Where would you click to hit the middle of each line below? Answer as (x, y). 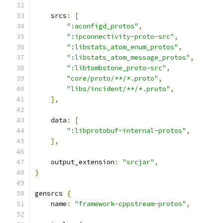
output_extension (75, 162)
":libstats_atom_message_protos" (128, 57)
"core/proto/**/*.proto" (112, 78)
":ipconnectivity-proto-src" (120, 37)
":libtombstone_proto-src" (116, 68)
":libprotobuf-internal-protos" (126, 131)
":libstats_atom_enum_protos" (122, 47)
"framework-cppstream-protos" (130, 204)
